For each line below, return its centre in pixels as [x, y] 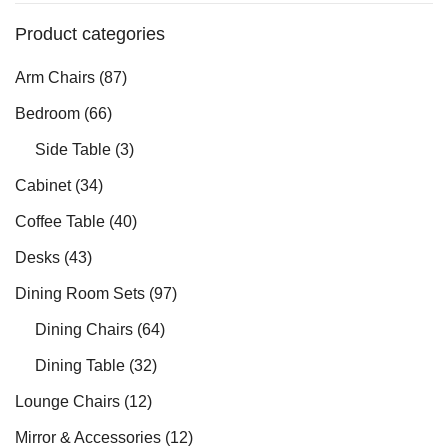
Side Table [73, 149]
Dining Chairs [84, 329]
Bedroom [47, 113]
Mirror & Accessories [88, 437]
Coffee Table [60, 221]
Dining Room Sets [80, 293]
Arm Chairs [55, 77]
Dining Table [80, 365]
